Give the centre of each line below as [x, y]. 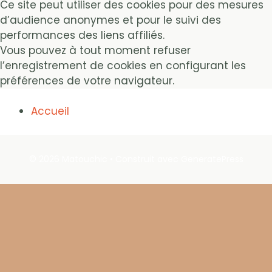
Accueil [50, 111]
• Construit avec [144, 159]
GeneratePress [212, 159]
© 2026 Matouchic [68, 159]
